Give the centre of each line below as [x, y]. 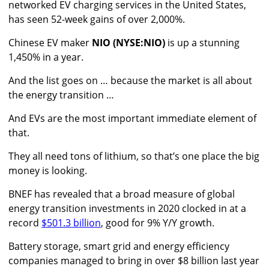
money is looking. [48, 171]
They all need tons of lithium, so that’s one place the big [134, 156]
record [25, 223]
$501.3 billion [71, 223]
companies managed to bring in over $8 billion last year [134, 261]
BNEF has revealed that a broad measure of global [122, 194]
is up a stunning [202, 43]
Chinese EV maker [50, 43]
